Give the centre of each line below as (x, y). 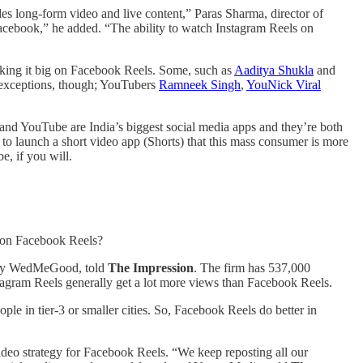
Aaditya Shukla (274, 70)
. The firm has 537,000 (252, 268)
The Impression (151, 268)
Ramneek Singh (200, 85)
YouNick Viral (284, 85)
